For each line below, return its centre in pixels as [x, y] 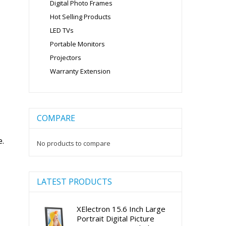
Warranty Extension [80, 71]
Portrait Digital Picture [115, 218]
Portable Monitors [77, 44]
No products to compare [73, 143]
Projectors [65, 58]
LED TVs [62, 30]
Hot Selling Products [80, 17]
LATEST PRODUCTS [74, 182]
